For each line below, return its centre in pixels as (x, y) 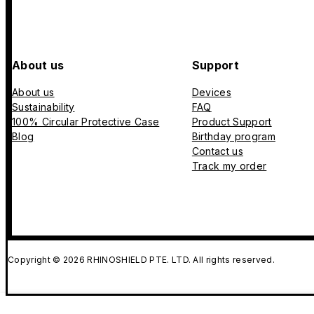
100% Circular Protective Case (86, 122)
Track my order (229, 166)
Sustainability (43, 107)
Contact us (218, 151)
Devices (212, 93)
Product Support (232, 122)
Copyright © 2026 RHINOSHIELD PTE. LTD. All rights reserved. (141, 260)
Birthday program (233, 137)
